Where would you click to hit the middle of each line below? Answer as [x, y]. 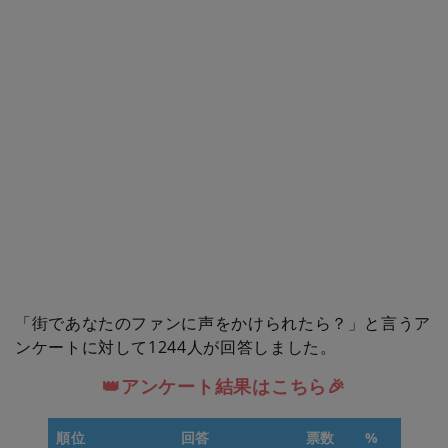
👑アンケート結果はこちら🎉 [224, 386]
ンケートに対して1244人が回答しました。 [176, 347]
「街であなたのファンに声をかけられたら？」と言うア [223, 323]
